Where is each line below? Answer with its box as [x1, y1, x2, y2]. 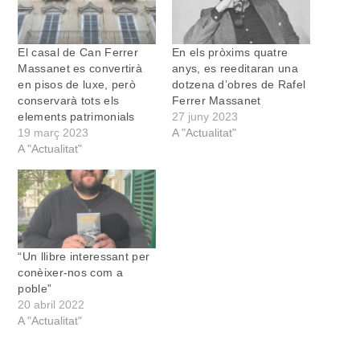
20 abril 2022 [18, 297, 85, 311]
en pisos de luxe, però [18, 77, 137, 91]
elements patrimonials [18, 109, 135, 123]
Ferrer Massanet [172, 93, 261, 107]
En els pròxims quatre [172, 45, 288, 59]
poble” [18, 281, 52, 295]
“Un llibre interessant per [18, 249, 150, 263]
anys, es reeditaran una [172, 61, 298, 75]
